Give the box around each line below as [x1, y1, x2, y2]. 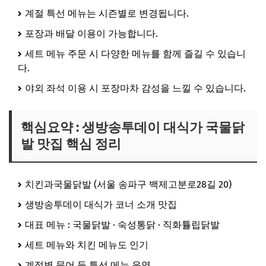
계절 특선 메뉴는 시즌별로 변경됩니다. [25, 7, 189, 19]
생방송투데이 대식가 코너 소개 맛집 [25, 198, 177, 210]
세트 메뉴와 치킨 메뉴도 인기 [25, 239, 148, 251]
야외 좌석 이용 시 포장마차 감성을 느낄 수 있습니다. [25, 82, 246, 94]
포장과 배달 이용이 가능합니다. [25, 27, 158, 39]
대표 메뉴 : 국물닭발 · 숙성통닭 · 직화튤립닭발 [25, 218, 220, 230]
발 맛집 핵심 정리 [21, 135, 121, 152]
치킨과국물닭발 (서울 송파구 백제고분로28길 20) [25, 178, 232, 190]
